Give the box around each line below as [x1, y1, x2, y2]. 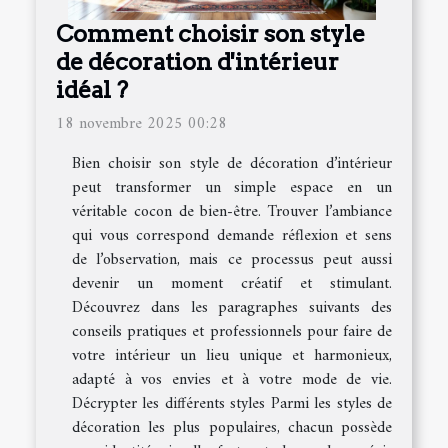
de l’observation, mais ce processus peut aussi [72, 246, 392, 275]
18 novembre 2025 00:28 [56, 110, 227, 139]
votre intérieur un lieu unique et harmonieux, [72, 342, 392, 371]
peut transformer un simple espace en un [72, 174, 392, 203]
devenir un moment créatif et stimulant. [72, 270, 392, 299]
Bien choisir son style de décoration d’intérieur [72, 150, 392, 179]
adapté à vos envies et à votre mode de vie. [72, 366, 392, 395]
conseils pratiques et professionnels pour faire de [72, 318, 392, 347]
